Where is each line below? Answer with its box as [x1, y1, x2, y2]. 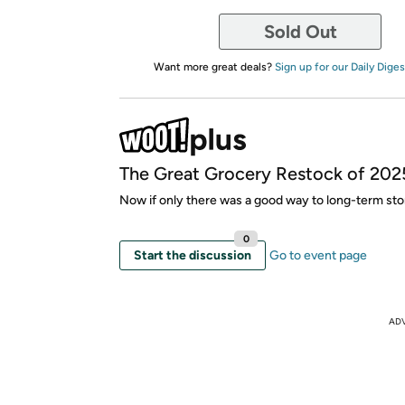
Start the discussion [134, 248, 251, 263]
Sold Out [263, 21, 337, 42]
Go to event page [269, 248, 367, 263]
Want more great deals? [153, 61, 275, 73]
